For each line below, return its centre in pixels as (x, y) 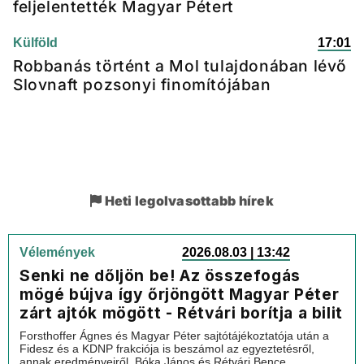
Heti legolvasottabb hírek (188, 201)
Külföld (35, 43)
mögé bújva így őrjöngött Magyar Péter (180, 294)
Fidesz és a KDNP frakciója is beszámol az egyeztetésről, (167, 349)
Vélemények (57, 252)
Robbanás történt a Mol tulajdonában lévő (180, 66)
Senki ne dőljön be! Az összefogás (160, 275)
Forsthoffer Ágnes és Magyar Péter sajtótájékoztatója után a (174, 336)
